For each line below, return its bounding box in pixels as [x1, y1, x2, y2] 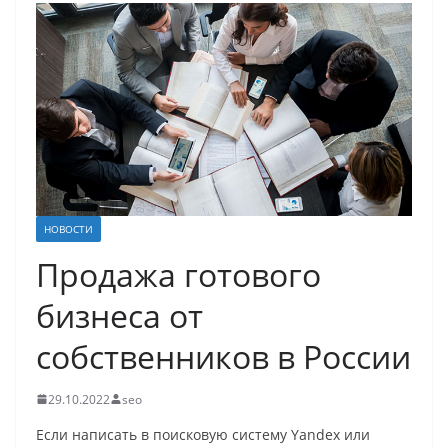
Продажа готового [36, 252, 321, 296]
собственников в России [36, 334, 411, 378]
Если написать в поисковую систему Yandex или [36, 424, 370, 444]
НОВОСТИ [44, 221, 93, 236]
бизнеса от [36, 293, 203, 337]
